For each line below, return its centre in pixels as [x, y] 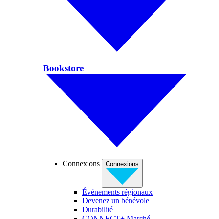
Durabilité [98, 210]
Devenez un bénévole [116, 201]
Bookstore [63, 68]
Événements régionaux [117, 192]
